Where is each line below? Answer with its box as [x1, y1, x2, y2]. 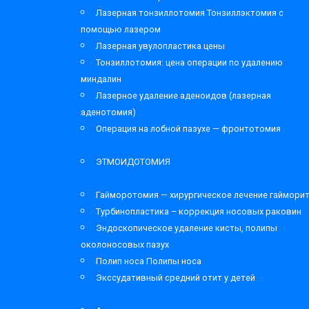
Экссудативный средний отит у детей [96, 272, 255, 283]
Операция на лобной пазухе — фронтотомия [96, 123, 281, 134]
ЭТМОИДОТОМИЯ [96, 157, 170, 167]
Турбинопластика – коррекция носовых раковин [96, 206, 301, 217]
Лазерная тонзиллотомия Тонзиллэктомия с [96, 8, 283, 18]
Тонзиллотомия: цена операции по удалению [96, 57, 283, 68]
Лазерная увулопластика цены [96, 41, 225, 51]
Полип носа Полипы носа [96, 256, 201, 266]
